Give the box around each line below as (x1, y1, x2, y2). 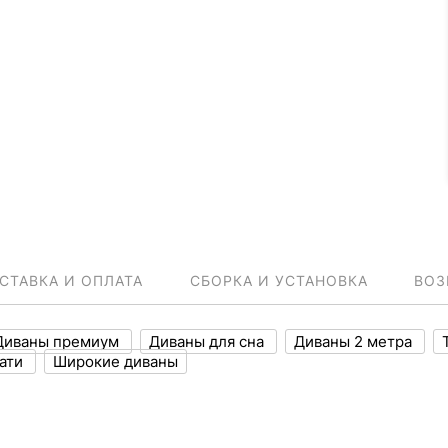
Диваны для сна (149, 332, 268, 351)
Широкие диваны (53, 352, 178, 371)
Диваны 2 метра (294, 332, 416, 351)
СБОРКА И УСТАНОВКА (190, 272, 368, 289)
